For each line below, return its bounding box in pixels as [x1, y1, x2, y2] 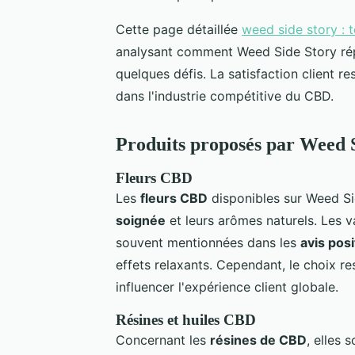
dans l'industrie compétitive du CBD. [116, 87, 334, 104]
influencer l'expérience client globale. [116, 278, 338, 295]
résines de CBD [210, 331, 307, 348]
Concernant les [116, 331, 210, 348]
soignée [116, 212, 166, 228]
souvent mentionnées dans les [116, 234, 300, 250]
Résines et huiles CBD [116, 311, 256, 328]
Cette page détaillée [116, 21, 242, 37]
